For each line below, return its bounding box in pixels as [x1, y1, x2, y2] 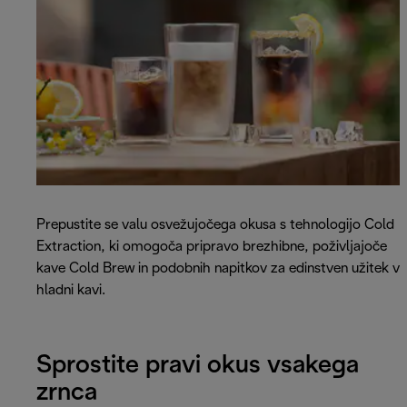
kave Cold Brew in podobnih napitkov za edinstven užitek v [36, 262, 400, 276]
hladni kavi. [36, 283, 105, 298]
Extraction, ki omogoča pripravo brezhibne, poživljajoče [36, 240, 387, 254]
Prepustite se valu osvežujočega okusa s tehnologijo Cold [36, 218, 394, 233]
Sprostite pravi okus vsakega [36, 353, 359, 378]
